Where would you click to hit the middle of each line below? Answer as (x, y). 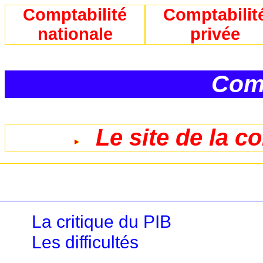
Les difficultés (85, 242)
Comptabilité (75, 15)
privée (215, 34)
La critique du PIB (102, 221)
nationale (75, 34)
